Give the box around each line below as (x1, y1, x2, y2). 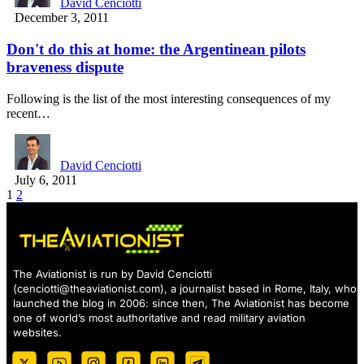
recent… (6, 106, 50, 120)
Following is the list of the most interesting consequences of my (6, 91, 331, 106)
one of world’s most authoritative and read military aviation (13, 311, 305, 325)
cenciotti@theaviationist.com (17, 282, 160, 296)
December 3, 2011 (15, 11, 109, 25)
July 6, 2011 (15, 172, 77, 187)
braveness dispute (6, 58, 123, 76)
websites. (13, 326, 62, 340)
